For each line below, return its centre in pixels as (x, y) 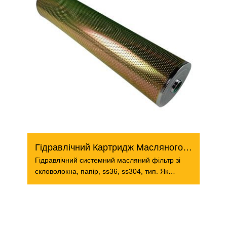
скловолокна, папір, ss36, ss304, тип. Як (102, 171)
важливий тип (58, 182)
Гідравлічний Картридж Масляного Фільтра (187, 147)
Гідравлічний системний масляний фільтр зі (108, 160)
